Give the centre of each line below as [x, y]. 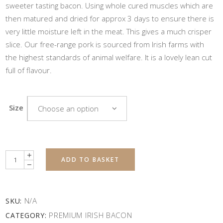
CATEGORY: [27, 216]
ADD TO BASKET [90, 160]
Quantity [20, 156]
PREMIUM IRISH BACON [91, 215]
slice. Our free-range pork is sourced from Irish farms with [105, 45]
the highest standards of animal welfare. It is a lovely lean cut [109, 57]
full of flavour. [29, 70]
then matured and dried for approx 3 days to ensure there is [110, 19]
